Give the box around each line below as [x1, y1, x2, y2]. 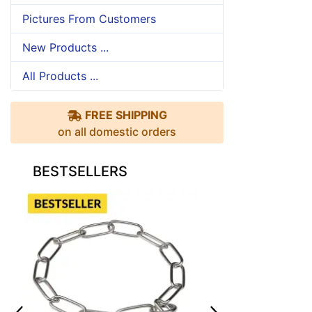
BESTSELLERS [33, 162, 127, 180]
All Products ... [22, 68, 98, 83]
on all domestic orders [58, 124, 176, 139]
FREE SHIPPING [84, 107, 167, 122]
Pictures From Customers [22, 11, 156, 26]
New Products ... [22, 40, 109, 54]
